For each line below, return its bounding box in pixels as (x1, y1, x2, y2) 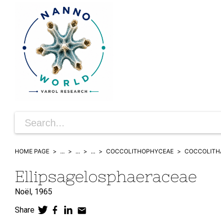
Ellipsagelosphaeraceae (15, 167, 197, 185)
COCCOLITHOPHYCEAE (106, 147, 174, 155)
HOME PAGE (15, 147, 49, 155)
